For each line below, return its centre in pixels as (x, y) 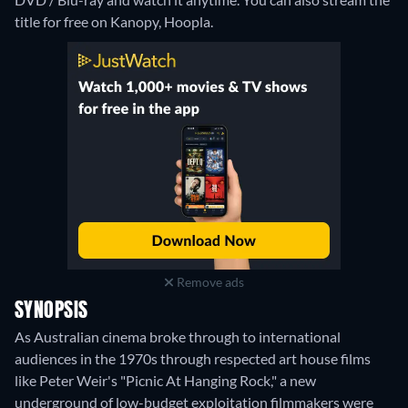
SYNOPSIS (51, 312)
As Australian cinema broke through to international (178, 337)
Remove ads (209, 282)
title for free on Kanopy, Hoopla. (114, 22)
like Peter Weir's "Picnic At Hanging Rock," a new (165, 381)
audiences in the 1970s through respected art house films (193, 359)
